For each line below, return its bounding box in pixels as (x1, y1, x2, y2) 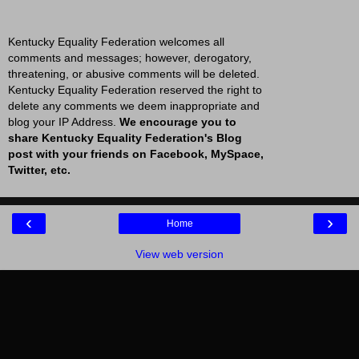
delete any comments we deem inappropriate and (8, 99, 260, 112)
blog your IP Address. (8, 115, 119, 128)
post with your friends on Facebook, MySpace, (8, 147, 264, 160)
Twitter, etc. (8, 163, 71, 176)
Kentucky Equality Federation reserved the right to (8, 83, 262, 96)
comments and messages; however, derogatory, (8, 50, 252, 64)
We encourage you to (119, 115, 236, 128)
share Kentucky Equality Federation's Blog (8, 131, 242, 144)
